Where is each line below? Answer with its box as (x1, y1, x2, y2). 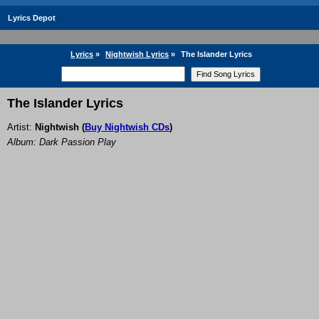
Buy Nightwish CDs (85, 122, 169, 133)
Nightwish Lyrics (105, 50, 169, 58)
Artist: (7, 122, 35, 133)
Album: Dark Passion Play (7, 137, 116, 148)
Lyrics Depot (8, 14, 56, 22)
